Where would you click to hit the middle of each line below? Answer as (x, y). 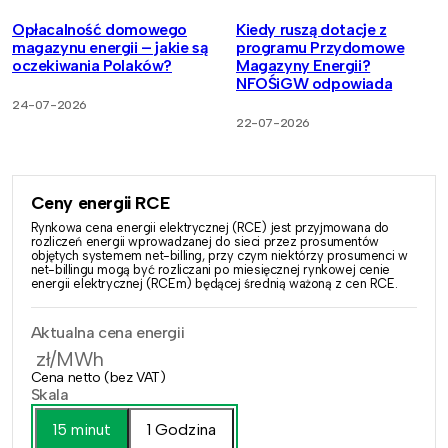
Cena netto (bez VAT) (98, 378)
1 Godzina (181, 429)
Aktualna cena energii (107, 333)
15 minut (81, 429)
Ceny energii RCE (100, 203)
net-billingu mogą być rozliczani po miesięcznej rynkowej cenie (210, 270)
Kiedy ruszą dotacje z (311, 30)
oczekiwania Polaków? (92, 66)
